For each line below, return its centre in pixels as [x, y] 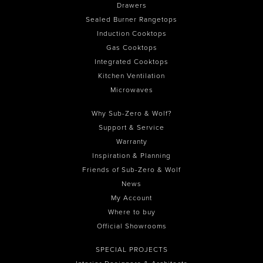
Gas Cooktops [131, 48]
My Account [131, 198]
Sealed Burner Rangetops [131, 20]
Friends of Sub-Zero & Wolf [131, 170]
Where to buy [131, 212]
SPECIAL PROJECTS [131, 250]
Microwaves [131, 90]
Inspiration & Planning [131, 156]
